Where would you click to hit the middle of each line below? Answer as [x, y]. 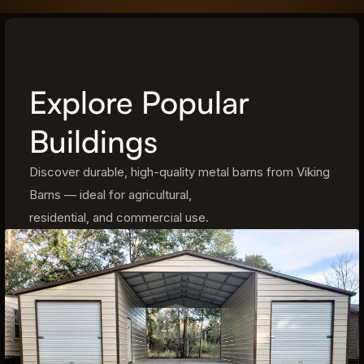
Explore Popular [139, 102]
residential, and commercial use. [119, 217]
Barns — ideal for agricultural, [110, 195]
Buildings [93, 141]
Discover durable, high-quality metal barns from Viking [180, 172]
